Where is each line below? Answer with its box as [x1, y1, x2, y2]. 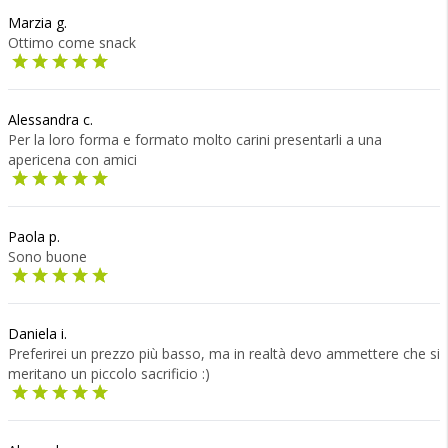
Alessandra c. [8, 110, 93, 129]
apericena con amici [8, 150, 137, 169]
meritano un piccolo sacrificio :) [8, 364, 210, 383]
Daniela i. [8, 324, 67, 343]
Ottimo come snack [8, 33, 136, 52]
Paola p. [8, 227, 60, 246]
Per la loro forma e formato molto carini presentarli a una [8, 130, 382, 149]
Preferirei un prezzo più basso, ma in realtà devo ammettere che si [8, 344, 440, 363]
